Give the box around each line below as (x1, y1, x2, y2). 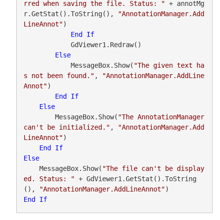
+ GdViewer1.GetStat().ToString (74, 174, 196, 183)
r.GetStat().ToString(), (23, 9, 118, 18)
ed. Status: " (23, 174, 75, 183)
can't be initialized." (23, 123, 110, 131)
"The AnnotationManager (117, 112, 204, 121)
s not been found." (23, 71, 94, 80)
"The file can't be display (102, 164, 204, 172)
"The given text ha (133, 61, 204, 69)
